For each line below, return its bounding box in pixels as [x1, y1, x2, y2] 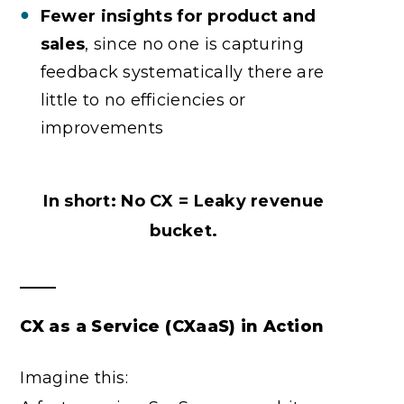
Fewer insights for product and [40, 5, 317, 26]
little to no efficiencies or [40, 89, 246, 110]
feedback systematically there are [40, 61, 325, 82]
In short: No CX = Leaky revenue [43, 190, 325, 211]
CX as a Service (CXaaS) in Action [20, 316, 325, 336]
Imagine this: [20, 367, 129, 388]
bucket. [150, 220, 218, 241]
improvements [40, 117, 164, 138]
